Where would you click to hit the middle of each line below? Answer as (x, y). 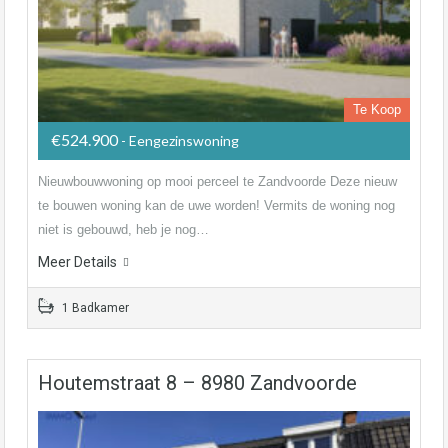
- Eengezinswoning (180, 140)
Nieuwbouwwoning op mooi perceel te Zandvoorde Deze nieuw (217, 181)
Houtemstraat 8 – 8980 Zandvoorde (197, 382)
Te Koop (377, 109)
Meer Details (77, 261)
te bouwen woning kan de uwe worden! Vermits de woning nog (216, 205)
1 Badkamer (94, 307)
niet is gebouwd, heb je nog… (123, 229)
